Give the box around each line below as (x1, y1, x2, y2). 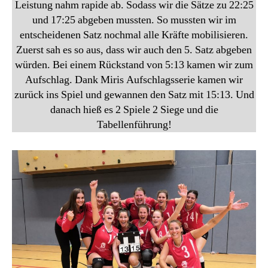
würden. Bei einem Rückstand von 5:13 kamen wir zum (15, 57, 253, 72)
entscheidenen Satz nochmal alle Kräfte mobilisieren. (20, 28, 248, 42)
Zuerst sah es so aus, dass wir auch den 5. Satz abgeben (16, 42, 252, 57)
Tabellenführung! (96, 117, 172, 132)
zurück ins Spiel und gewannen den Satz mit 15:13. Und (14, 87, 254, 102)
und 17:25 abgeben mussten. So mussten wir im (32, 13, 236, 27)
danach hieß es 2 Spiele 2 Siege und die (50, 102, 218, 117)
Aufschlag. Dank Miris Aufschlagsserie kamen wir (25, 72, 243, 87)
